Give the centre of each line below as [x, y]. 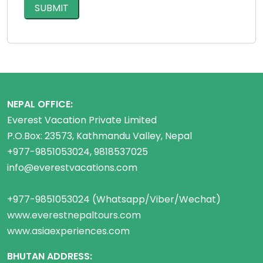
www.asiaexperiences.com [68, 231]
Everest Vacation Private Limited [82, 120]
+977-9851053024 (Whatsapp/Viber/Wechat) [114, 199]
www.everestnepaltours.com [74, 215]
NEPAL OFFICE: [40, 104]
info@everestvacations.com [72, 168]
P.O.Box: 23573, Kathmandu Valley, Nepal [100, 136]
